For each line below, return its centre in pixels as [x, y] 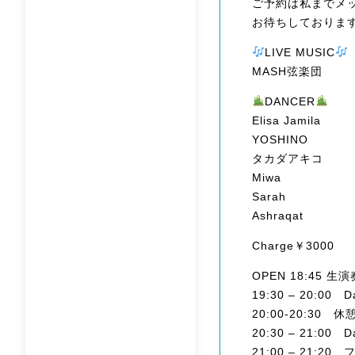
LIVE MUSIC [300, 52]
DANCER [290, 101]
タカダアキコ [288, 158]
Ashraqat [278, 215]
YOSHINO [280, 139]
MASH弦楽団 [287, 71]
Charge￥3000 [293, 245]
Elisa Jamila [286, 120]
